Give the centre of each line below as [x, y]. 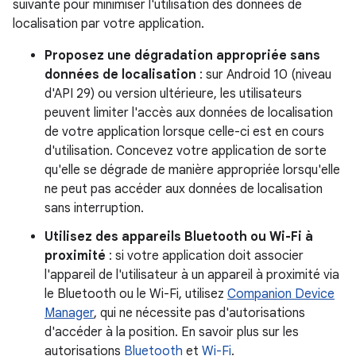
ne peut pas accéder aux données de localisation [184, 189]
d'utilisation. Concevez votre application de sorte [186, 151]
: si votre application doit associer [205, 256]
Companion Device [281, 294]
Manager [69, 313]
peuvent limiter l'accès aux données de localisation [189, 113]
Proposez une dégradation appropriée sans [182, 56]
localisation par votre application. [108, 24]
